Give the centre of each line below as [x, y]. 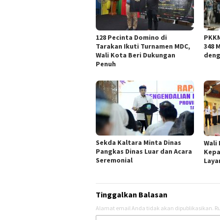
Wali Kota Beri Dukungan [136, 55]
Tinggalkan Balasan [132, 195]
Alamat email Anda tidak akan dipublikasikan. [155, 208]
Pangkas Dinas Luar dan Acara [144, 151]
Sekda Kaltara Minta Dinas [138, 143]
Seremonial [114, 160]
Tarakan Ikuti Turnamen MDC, [143, 46]
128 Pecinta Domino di [131, 37]
